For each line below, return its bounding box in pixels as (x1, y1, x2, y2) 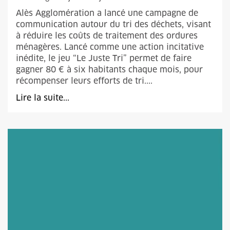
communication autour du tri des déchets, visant (16, 19, 211, 30)
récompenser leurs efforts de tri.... (16, 75, 152, 86)
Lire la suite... (16, 92, 69, 103)
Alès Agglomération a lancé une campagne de (16, 8, 198, 18)
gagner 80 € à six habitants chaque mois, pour (16, 64, 203, 75)
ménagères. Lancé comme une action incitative (16, 42, 204, 52)
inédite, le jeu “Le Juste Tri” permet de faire (16, 53, 191, 64)
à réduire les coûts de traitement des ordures (16, 30, 198, 41)
